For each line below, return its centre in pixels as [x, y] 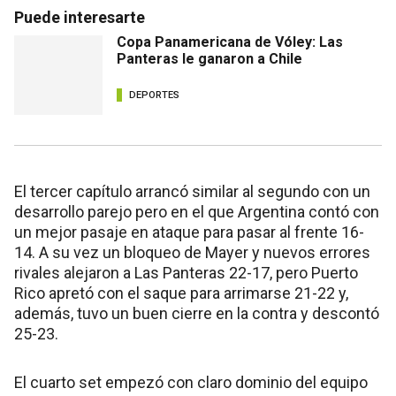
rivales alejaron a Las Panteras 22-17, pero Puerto [186, 272]
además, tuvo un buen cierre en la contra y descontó [197, 313]
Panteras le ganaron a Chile [209, 58]
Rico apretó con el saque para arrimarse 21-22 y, [181, 293]
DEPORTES [154, 95]
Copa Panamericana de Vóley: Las [230, 42]
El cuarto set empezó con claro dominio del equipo [191, 382]
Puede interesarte [80, 17]
